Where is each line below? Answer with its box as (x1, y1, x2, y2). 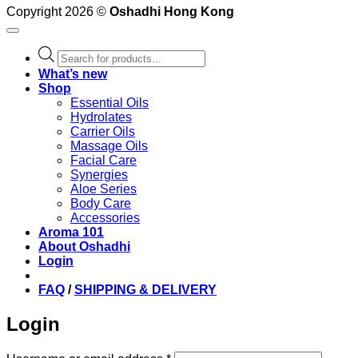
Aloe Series (70, 182, 137, 197)
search (57, 60, 95, 74)
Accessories (70, 211, 140, 225)
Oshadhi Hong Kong (109, 5, 234, 19)
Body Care (70, 197, 131, 211)
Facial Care (70, 153, 137, 168)
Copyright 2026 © (6, 5, 109, 19)
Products (57, 46, 107, 60)
